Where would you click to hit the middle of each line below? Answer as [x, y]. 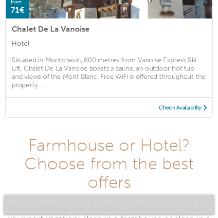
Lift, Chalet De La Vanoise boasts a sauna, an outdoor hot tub [103, 68]
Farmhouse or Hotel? [109, 145]
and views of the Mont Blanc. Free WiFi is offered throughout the [109, 76]
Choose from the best [109, 163]
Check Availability [180, 107]
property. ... [28, 85]
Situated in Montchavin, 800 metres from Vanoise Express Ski [104, 60]
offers [109, 182]
